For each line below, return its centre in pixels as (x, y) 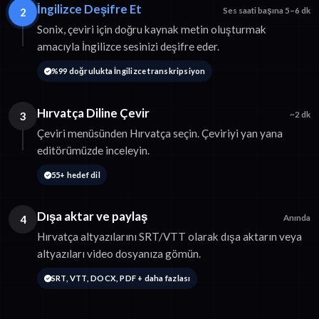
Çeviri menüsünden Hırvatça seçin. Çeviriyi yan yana (160, 133)
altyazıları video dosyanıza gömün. (119, 254)
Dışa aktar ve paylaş (92, 216)
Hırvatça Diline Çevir (93, 113)
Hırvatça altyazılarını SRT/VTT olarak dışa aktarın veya (169, 237)
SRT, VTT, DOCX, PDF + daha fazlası (121, 278)
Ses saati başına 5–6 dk (267, 10)
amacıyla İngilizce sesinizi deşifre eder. (128, 46)
